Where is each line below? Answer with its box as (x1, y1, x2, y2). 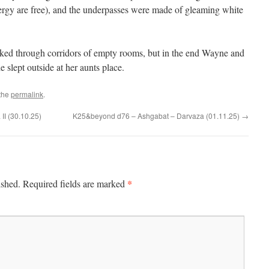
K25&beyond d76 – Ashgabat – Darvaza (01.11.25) (73, 110, 241, 121)
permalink (11, 89, 43, 99)
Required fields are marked (23, 177, 127, 190)
